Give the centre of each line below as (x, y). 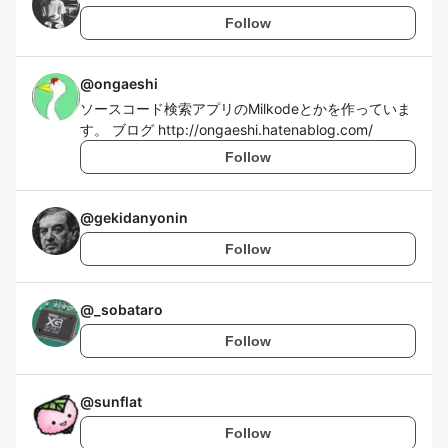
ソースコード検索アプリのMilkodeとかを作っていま (245, 108)
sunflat (118, 401)
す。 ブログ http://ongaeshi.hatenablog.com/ (226, 129)
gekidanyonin (141, 217)
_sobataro (128, 309)
